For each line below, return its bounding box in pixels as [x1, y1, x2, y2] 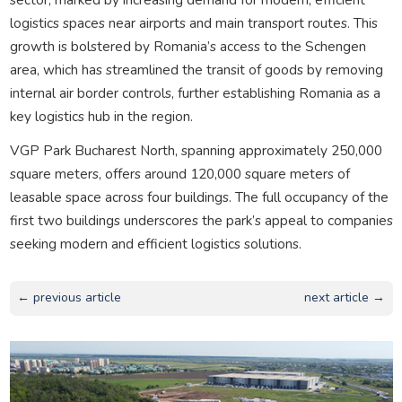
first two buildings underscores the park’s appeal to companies [9, 210, 393, 230]
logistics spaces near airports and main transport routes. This [9, 13, 378, 32]
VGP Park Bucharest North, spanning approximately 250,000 [9, 140, 382, 160]
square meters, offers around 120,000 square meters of [9, 163, 350, 183]
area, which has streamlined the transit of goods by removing [9, 59, 383, 79]
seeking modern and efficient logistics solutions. [9, 233, 301, 253]
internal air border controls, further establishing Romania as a [9, 83, 380, 102]
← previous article [16, 289, 121, 307]
